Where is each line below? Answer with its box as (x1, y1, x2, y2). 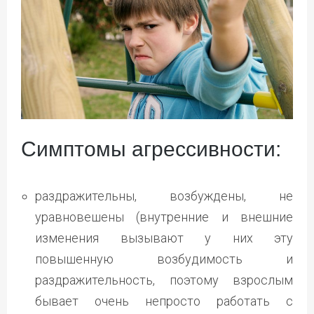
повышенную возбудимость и (35, 251, 293, 266)
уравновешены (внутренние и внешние (35, 209, 293, 224)
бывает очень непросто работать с (35, 293, 293, 308)
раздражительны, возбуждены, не (35, 188, 293, 203)
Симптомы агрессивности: (21, 137, 281, 161)
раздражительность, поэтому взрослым (35, 272, 293, 287)
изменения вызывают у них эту (35, 230, 293, 245)
